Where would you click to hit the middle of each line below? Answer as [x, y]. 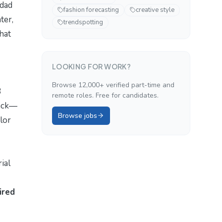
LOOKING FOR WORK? [91, 66]
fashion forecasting [91, 10]
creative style [155, 10]
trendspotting [83, 22]
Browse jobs [78, 115]
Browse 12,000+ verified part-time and [113, 85]
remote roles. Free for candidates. [105, 95]
